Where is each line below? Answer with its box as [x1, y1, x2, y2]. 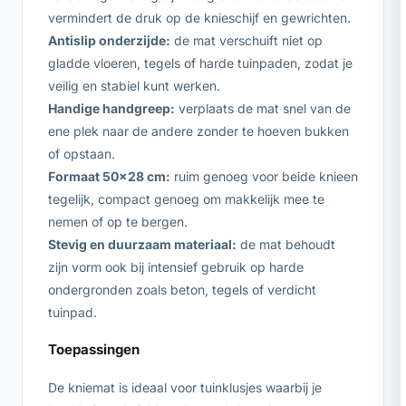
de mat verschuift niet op [170, 32, 323, 48]
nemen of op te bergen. [48, 213, 188, 229]
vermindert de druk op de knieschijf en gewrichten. [48, 9, 351, 25]
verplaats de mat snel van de [175, 100, 351, 116]
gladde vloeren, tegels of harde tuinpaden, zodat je [48, 54, 353, 71]
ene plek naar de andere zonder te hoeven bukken [48, 122, 349, 139]
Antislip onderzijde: [48, 32, 170, 48]
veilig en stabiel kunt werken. [48, 77, 220, 93]
